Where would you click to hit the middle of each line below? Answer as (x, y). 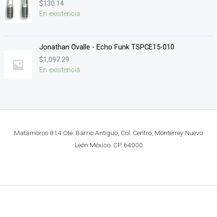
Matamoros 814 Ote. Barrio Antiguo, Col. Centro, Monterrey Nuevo (108, 132)
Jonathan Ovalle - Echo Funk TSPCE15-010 (107, 47)
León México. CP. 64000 (108, 145)
